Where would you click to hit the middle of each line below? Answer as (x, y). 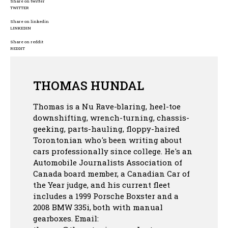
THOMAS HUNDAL (89, 86)
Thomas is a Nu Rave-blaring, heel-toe (107, 107)
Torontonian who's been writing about (107, 140)
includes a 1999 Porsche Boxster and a (106, 196)
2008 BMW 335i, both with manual (98, 207)
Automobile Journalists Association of (108, 163)
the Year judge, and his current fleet (102, 185)
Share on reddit (27, 42)
